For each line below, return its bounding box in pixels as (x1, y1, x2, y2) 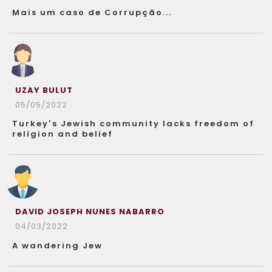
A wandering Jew (12, 240, 103, 251)
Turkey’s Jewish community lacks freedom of (12, 118, 254, 129)
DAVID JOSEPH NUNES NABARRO (15, 206, 165, 217)
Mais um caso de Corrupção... (12, 7, 172, 18)
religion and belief (12, 128, 113, 140)
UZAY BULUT (15, 84, 73, 96)
